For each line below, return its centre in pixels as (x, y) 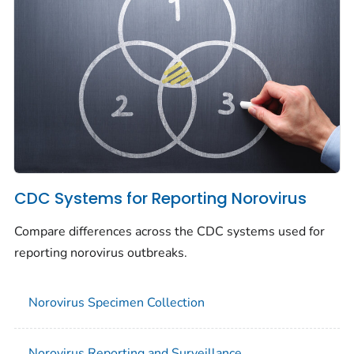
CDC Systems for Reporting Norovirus (160, 199)
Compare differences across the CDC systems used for (169, 231)
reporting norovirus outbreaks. (101, 252)
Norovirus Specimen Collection (117, 302)
